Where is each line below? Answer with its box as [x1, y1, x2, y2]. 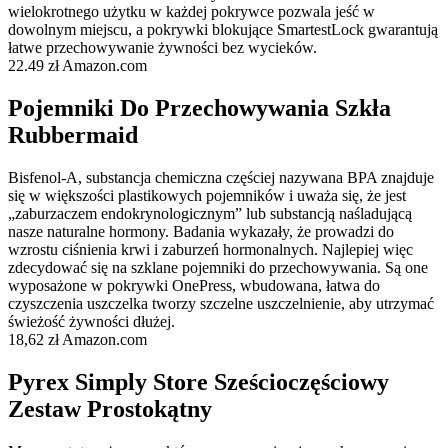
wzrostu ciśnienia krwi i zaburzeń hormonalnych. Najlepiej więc [8, 240, 413, 258]
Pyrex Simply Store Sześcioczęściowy [8, 368, 389, 395]
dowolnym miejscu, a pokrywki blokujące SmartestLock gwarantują [8, 21, 438, 38]
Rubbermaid [8, 121, 138, 148]
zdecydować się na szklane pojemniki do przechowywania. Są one [8, 258, 428, 276]
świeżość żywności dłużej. [8, 312, 179, 330]
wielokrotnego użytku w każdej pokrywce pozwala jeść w [8, 3, 375, 20]
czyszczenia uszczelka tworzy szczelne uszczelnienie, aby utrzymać [8, 294, 434, 312]
